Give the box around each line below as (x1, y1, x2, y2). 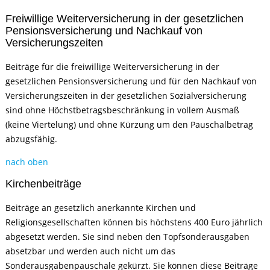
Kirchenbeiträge (5, 178, 82, 190)
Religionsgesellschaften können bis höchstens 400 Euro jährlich (5, 216, 263, 228)
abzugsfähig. (5, 133, 58, 145)
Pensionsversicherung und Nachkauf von (5, 25, 203, 37)
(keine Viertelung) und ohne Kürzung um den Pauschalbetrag (5, 119, 254, 130)
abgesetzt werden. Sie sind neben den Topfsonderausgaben (5, 231, 250, 242)
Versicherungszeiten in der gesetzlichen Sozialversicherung (5, 90, 247, 101)
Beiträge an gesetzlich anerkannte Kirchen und (5, 202, 196, 213)
